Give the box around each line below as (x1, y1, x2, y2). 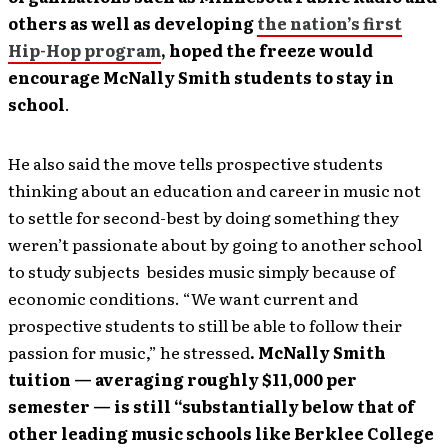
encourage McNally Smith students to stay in (8, 65, 394, 89)
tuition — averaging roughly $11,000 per (8, 367, 357, 391)
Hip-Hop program (8, 38, 161, 62)
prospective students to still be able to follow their (8, 313, 402, 337)
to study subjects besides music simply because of (8, 259, 395, 283)
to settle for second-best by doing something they (8, 205, 399, 229)
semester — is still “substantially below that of (8, 394, 415, 418)
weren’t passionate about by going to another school (8, 232, 422, 256)
